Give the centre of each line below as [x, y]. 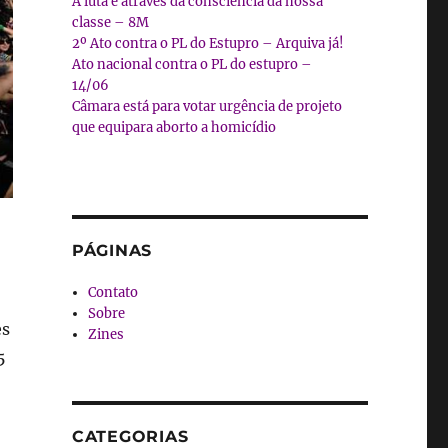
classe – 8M [110, 22]
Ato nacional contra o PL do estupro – [191, 64]
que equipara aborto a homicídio [173, 127]
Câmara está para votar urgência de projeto [206, 106]
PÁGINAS [112, 250]
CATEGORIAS [130, 436]
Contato [113, 292]
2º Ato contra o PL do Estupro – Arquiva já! [207, 43]
